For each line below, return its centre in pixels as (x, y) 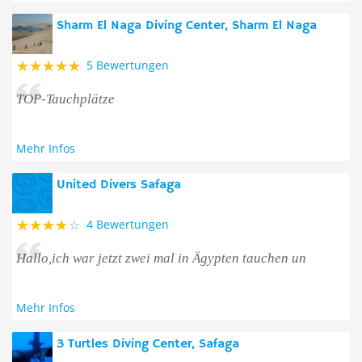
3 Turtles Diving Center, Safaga (148, 344)
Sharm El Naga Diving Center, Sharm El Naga (187, 26)
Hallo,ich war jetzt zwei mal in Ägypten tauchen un (161, 258)
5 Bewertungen (128, 65)
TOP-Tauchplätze (65, 99)
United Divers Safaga (119, 185)
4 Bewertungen (128, 224)
